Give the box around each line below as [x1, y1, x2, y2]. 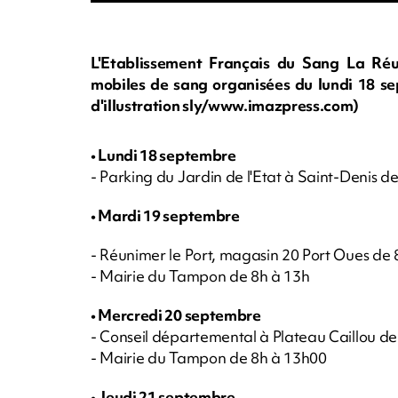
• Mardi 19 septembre [91, 204, 240, 226]
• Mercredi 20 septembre [91, 304, 261, 325]
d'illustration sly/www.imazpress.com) [91, 94, 360, 115]
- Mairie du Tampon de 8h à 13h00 [91, 346, 327, 368]
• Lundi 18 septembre [91, 144, 236, 165]
